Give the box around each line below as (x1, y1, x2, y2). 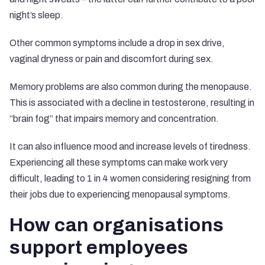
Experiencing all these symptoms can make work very (9, 157, 228, 167)
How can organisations (9, 215, 224, 235)
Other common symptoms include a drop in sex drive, (9, 38, 225, 48)
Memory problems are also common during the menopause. (9, 82, 252, 92)
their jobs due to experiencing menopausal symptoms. (9, 189, 231, 199)
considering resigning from (140, 173, 251, 183)
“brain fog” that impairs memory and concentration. (9, 114, 219, 124)
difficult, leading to (9, 173, 87, 183)
